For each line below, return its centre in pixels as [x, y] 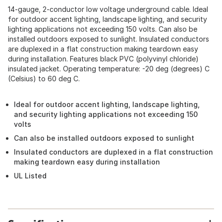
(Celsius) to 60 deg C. [44, 79]
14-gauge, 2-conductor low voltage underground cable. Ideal [108, 9]
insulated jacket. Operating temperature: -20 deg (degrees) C [109, 69]
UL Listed [30, 176]
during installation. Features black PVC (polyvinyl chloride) [103, 59]
